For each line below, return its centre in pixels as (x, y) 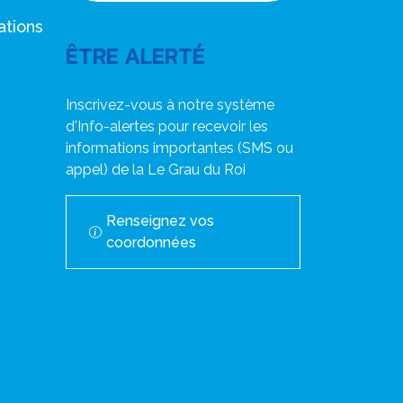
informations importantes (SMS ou (179, 148)
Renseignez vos (160, 221)
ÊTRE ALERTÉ (135, 56)
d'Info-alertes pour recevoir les (167, 127)
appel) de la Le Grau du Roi (156, 170)
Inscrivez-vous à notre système (170, 105)
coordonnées (151, 243)
